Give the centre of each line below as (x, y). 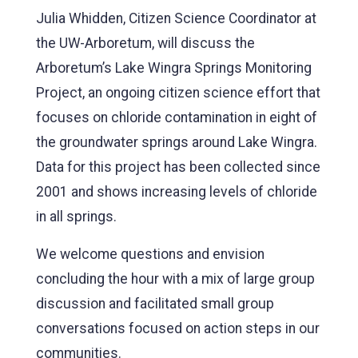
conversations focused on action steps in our (178, 328)
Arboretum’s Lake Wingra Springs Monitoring (174, 68)
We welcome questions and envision (150, 254)
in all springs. (76, 216)
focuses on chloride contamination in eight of (177, 117)
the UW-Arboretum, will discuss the (145, 43)
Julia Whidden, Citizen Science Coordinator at (176, 18)
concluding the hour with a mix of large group (175, 278)
